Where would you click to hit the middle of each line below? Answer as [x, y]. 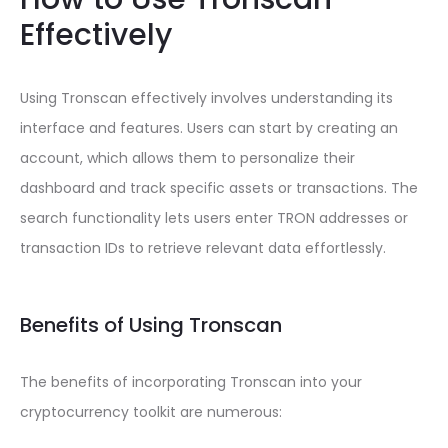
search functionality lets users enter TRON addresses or [214, 218]
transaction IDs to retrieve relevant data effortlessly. [203, 248]
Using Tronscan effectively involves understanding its [206, 98]
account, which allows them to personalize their [187, 158]
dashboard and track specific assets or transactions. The [219, 188]
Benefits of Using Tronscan [151, 325]
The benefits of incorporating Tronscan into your [191, 382]
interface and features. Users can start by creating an [209, 128]
